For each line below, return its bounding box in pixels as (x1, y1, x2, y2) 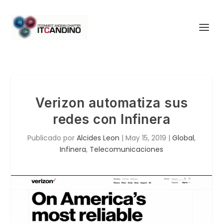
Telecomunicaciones (90, 144, 163, 154)
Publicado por (27, 133, 77, 143)
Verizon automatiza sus (35, 95, 188, 111)
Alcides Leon (77, 133, 119, 143)
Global (172, 133, 194, 143)
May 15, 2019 (125, 133, 166, 143)
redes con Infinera (53, 111, 170, 127)
